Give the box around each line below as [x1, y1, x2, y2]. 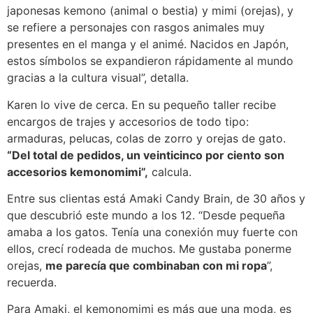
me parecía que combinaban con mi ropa [45, 259, 267, 272]
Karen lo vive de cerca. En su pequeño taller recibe [7, 97, 276, 112]
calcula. [148, 164, 191, 179]
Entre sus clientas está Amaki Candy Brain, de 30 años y [7, 191, 305, 205]
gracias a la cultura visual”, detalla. [7, 71, 189, 85]
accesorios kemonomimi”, [7, 164, 148, 179]
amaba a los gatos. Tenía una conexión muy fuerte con [7, 225, 298, 239]
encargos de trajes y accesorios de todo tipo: [7, 114, 249, 129]
